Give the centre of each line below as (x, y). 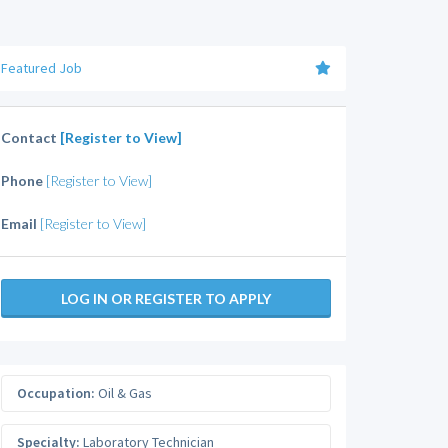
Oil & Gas (123, 392)
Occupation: (56, 392)
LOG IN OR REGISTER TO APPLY (166, 298)
